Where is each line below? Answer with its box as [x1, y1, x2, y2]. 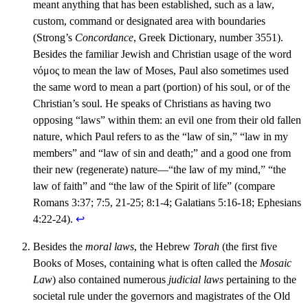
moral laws [85, 241, 134, 253]
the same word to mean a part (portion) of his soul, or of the [33, 81, 290, 93]
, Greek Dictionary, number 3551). [133, 32, 283, 44]
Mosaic [260, 257, 291, 269]
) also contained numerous [52, 274, 168, 286]
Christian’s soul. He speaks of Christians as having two [33, 98, 271, 110]
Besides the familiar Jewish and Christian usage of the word [33, 48, 291, 60]
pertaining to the [223, 274, 296, 286]
